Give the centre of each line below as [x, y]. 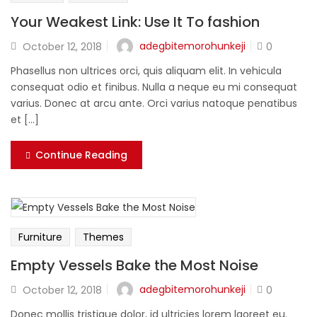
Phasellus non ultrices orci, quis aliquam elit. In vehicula [146, 70]
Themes [103, 237]
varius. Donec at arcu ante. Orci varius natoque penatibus [154, 103]
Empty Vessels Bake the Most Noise [134, 265]
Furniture [40, 237]
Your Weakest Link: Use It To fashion [135, 22]
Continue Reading [81, 155]
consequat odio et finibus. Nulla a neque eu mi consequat [154, 87]
